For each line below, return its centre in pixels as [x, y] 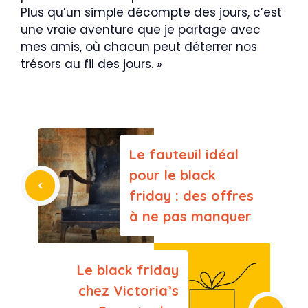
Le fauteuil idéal [184, 155]
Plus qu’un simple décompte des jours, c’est [151, 13]
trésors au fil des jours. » [91, 64]
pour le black [173, 175]
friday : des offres [191, 196]
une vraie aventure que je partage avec [141, 30]
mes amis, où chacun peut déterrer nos [139, 47]
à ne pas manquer [190, 217]
